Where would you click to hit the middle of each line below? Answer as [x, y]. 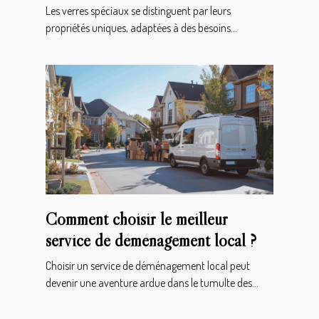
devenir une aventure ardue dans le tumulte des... [152, 283]
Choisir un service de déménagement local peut [148, 266]
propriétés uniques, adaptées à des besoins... [141, 27]
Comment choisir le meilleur [137, 219]
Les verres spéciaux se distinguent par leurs [138, 10]
